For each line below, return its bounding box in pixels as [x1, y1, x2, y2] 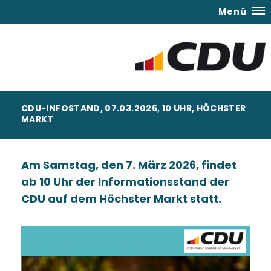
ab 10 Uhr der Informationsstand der [21, 174, 229, 189]
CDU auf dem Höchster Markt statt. [21, 191, 224, 206]
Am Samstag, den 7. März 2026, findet [21, 157, 237, 172]
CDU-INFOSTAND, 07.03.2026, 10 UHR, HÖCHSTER [21, 102, 246, 114]
